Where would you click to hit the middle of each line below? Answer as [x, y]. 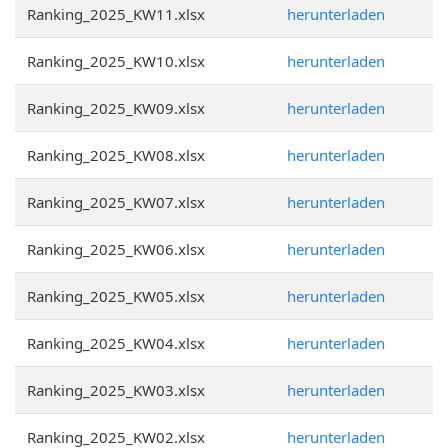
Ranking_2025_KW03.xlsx [116, 390]
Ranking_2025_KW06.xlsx [116, 249]
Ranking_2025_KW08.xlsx [116, 155]
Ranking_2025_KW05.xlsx [116, 296]
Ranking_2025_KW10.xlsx [116, 61]
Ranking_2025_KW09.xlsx [116, 108]
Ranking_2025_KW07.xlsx [116, 202]
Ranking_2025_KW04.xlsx [116, 343]
